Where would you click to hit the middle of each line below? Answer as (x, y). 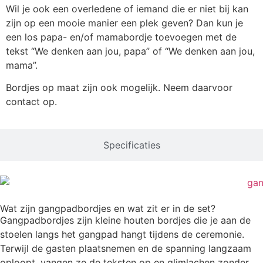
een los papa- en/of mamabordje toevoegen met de (121, 37)
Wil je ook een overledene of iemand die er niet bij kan (127, 9)
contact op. (31, 102)
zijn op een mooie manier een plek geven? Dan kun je (124, 23)
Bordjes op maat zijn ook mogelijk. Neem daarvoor (119, 88)
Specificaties (131, 145)
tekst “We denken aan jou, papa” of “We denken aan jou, (130, 51)
